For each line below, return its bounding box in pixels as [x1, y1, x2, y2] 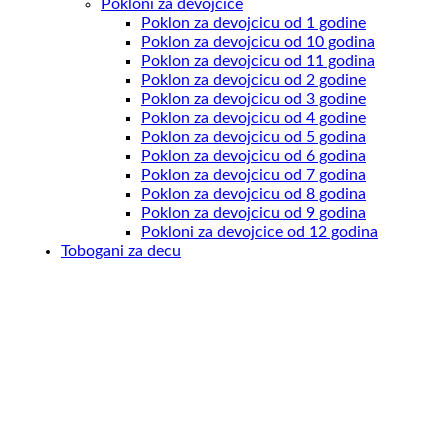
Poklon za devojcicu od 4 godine [140, 109, 366, 126]
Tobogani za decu [60, 242, 181, 259]
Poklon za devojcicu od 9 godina [140, 204, 366, 221]
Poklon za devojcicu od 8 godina [140, 185, 366, 202]
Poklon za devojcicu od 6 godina [140, 147, 366, 164]
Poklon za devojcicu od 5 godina [140, 128, 366, 145]
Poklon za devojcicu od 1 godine [140, 14, 366, 31]
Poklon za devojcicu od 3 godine [140, 90, 366, 107]
